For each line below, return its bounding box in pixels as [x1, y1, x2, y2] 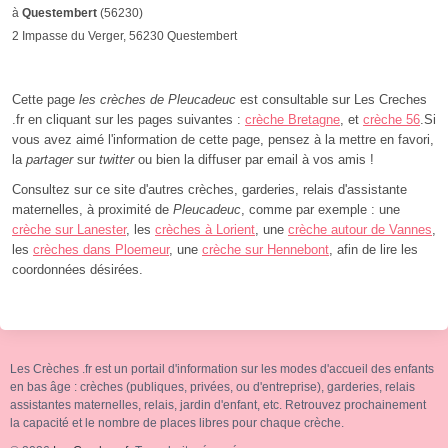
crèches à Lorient [155, 222, 255, 237]
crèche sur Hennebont [202, 242, 329, 257]
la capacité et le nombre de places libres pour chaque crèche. [10, 416, 344, 430]
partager [26, 152, 73, 167]
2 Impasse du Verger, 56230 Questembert [12, 29, 237, 43]
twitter [99, 152, 134, 167]
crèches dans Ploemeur [33, 242, 169, 257]
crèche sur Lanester [12, 222, 126, 237]
